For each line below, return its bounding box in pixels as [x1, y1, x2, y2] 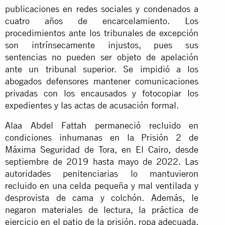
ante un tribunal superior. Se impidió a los [5, 63, 199, 74]
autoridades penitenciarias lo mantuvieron [5, 168, 199, 179]
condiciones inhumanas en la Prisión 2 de [5, 132, 199, 143]
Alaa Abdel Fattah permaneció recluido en [5, 120, 199, 131]
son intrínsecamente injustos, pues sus [5, 39, 199, 50]
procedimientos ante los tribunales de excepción [5, 27, 199, 38]
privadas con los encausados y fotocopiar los [5, 87, 199, 98]
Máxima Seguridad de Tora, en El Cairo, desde [5, 144, 199, 155]
